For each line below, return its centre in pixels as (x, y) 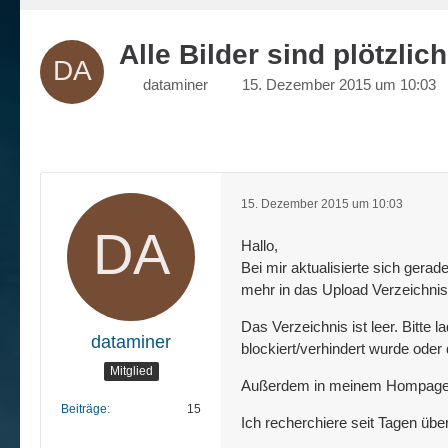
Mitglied (131, 370)
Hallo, (259, 245)
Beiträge (84, 409)
